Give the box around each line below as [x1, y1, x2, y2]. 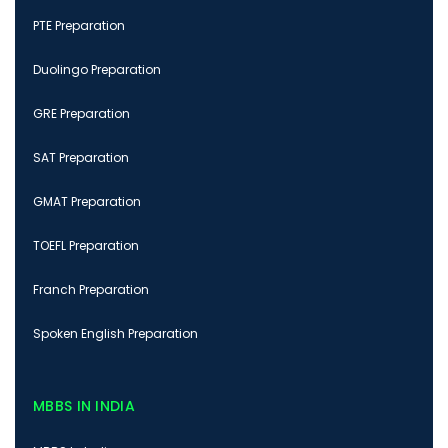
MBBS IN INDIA [33, 396, 135, 417]
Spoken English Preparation [33, 325, 198, 343]
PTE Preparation [33, 17, 125, 35]
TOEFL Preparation [33, 237, 139, 255]
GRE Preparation [33, 105, 130, 123]
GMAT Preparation [33, 193, 141, 211]
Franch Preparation [33, 281, 149, 299]
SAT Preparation [33, 149, 129, 167]
